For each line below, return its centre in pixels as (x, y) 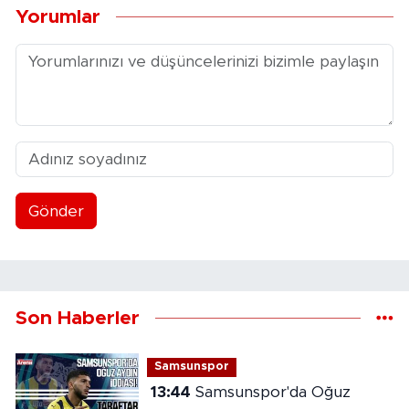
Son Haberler (78, 319)
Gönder (56, 211)
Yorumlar (58, 16)
